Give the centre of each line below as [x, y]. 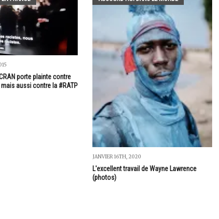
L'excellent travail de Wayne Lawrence [144, 169]
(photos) [104, 178]
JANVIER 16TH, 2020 [117, 157]
